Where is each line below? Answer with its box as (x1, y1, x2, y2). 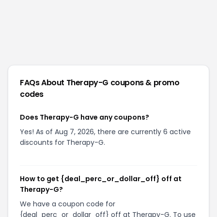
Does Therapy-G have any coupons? (20, 112, 149, 122)
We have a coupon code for (20, 199, 115, 209)
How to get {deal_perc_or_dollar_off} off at (20, 174, 182, 184)
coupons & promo (110, 77, 180, 88)
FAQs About (20, 77, 66, 88)
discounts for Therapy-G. (20, 138, 105, 147)
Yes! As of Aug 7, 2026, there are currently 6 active (20, 127, 191, 137)
